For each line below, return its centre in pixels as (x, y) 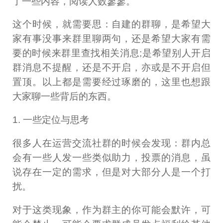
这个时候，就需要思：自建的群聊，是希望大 (111, 24)
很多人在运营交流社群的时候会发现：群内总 (111, 143)
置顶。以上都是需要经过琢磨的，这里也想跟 (111, 82)
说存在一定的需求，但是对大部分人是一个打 (111, 172)
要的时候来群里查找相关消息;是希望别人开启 (111, 53)
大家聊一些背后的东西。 (65, 97)
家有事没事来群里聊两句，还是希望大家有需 (111, 39)
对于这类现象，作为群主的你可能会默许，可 (111, 210)
